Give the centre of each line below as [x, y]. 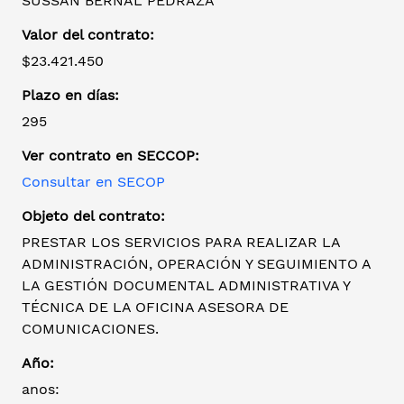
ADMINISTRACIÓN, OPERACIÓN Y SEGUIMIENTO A [196, 264]
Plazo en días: [70, 96]
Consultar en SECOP [93, 182]
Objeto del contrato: [93, 216]
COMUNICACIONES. [90, 329]
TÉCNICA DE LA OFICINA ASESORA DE [155, 308]
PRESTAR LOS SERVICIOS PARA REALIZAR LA [181, 243]
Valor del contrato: [88, 35]
